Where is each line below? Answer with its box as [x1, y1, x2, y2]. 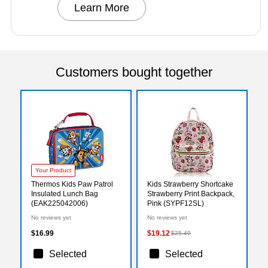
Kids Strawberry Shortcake [147, 179, 233, 188]
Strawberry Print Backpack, [147, 189, 234, 198]
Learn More [74, 1, 129, 14]
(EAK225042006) [31, 199, 88, 208]
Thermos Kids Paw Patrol [31, 179, 113, 188]
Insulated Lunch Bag [31, 189, 98, 198]
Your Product [35, 166, 71, 173]
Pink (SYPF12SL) [147, 199, 204, 208]
